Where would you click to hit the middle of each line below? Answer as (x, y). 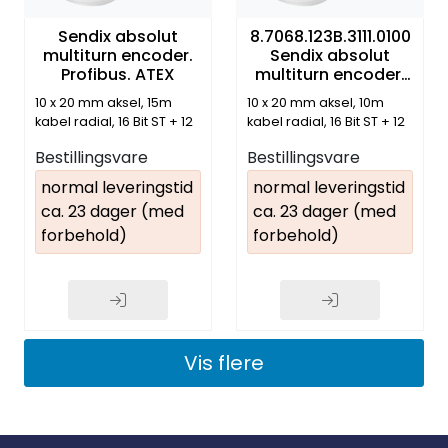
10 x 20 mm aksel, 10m (315, 102)
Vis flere (224, 362)
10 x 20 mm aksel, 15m (103, 102)
